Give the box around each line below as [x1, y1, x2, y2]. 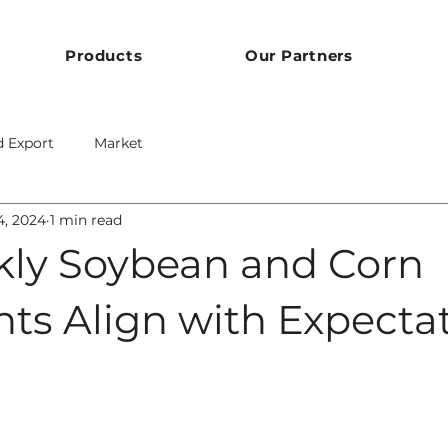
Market [94, 133, 143, 152]
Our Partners [244, 46, 353, 65]
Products [65, 46, 143, 65]
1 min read [50, 210, 122, 229]
